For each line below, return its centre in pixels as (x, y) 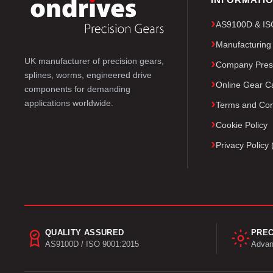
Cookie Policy (242, 125)
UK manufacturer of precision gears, (94, 61)
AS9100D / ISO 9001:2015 (92, 244)
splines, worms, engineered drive (88, 75)
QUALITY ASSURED (85, 232)
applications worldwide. (69, 103)
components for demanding (77, 89)
